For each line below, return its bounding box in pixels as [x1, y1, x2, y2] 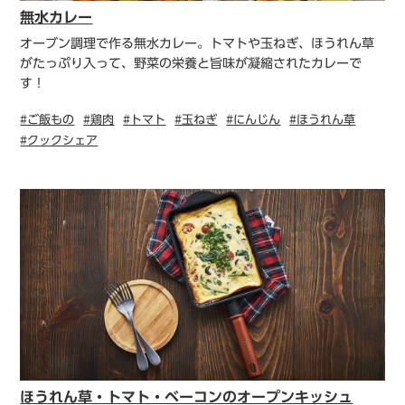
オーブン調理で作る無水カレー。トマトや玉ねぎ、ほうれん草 [20, 36, 375, 50]
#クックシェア [20, 134, 99, 146]
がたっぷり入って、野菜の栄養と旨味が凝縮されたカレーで [20, 56, 363, 70]
